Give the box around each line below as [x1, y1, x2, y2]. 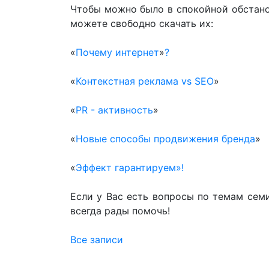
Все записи [70, 234, 123, 246]
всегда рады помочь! [70, 205, 170, 217]
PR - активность [76, 104, 153, 116]
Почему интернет [76, 46, 159, 58]
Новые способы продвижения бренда [76, 133, 255, 145]
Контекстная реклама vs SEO [76, 75, 214, 87]
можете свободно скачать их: [70, 17, 213, 29]
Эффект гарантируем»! [76, 162, 184, 174]
